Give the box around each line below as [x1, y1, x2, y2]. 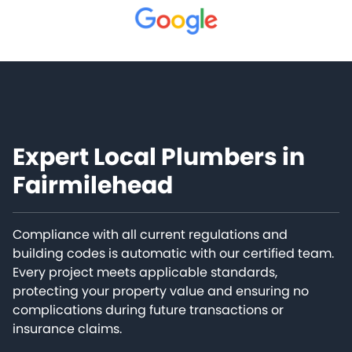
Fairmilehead [13, 169, 173, 203]
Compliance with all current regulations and [13, 225, 288, 244]
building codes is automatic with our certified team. [13, 244, 334, 263]
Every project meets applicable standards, [13, 263, 277, 282]
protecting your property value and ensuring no [13, 282, 309, 301]
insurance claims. [13, 320, 122, 339]
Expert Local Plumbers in [13, 141, 305, 174]
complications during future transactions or [13, 301, 284, 320]
